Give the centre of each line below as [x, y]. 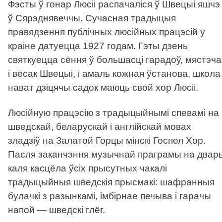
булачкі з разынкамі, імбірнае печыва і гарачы [110, 196]
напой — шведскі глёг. [56, 210]
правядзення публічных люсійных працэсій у [107, 32]
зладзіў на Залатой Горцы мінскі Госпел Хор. [107, 141]
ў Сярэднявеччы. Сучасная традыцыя [92, 18]
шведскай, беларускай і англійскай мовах [100, 127]
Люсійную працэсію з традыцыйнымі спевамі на [113, 113]
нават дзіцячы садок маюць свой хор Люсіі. [103, 88]
